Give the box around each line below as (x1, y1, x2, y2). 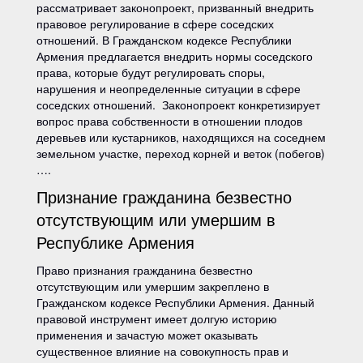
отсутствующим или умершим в (36, 207, 275, 231)
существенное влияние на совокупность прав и (36, 343, 288, 359)
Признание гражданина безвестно (36, 185, 292, 208)
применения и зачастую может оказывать (36, 327, 258, 343)
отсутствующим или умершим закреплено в (36, 278, 269, 294)
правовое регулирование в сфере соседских (36, 15, 274, 32)
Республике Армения (36, 230, 194, 254)
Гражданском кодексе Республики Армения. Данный (36, 294, 314, 310)
